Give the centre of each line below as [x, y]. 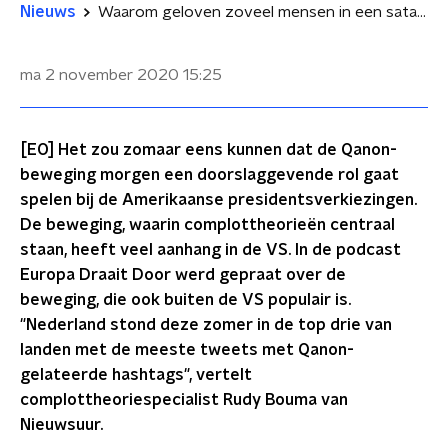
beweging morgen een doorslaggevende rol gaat [209, 175]
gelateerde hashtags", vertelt [136, 375]
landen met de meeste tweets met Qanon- [187, 350]
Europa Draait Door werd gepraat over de [183, 275]
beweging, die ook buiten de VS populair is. [185, 300]
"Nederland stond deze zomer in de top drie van [206, 325]
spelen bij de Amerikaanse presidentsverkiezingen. [218, 200]
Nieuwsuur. [61, 425]
